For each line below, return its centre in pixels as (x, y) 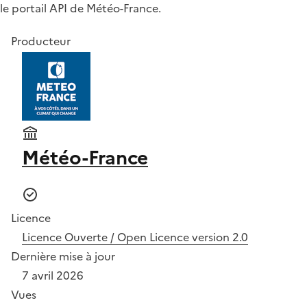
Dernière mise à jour (63, 256)
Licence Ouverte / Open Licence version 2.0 (135, 237)
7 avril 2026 (53, 275)
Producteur (41, 41)
